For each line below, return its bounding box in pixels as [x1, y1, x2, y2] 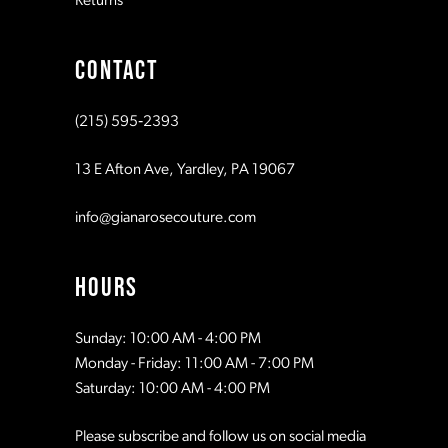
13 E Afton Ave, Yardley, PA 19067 [75, 162, 296, 179]
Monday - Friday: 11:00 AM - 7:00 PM [75, 355, 315, 372]
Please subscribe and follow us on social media [75, 428, 367, 445]
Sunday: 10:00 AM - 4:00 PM [75, 330, 262, 347]
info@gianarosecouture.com [75, 209, 257, 226]
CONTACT [75, 55, 159, 86]
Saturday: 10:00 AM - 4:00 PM [75, 380, 271, 397]
